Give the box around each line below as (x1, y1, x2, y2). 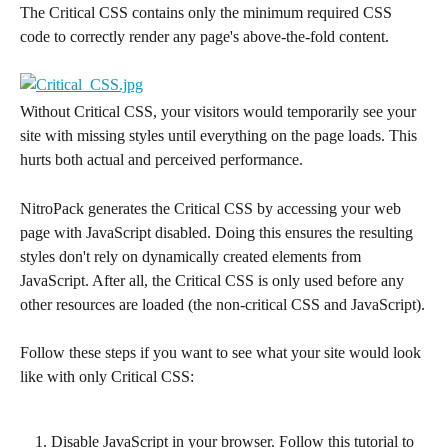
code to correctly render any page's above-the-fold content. (20, 28, 389, 45)
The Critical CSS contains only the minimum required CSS (20, 4, 396, 21)
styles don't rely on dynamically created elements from (20, 247, 365, 265)
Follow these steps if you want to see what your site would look (20, 344, 425, 362)
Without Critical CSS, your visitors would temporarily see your (20, 103, 420, 121)
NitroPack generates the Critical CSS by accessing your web (20, 199, 405, 217)
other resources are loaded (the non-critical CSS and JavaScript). (20, 295, 425, 313)
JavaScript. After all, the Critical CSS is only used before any (20, 271, 408, 289)
